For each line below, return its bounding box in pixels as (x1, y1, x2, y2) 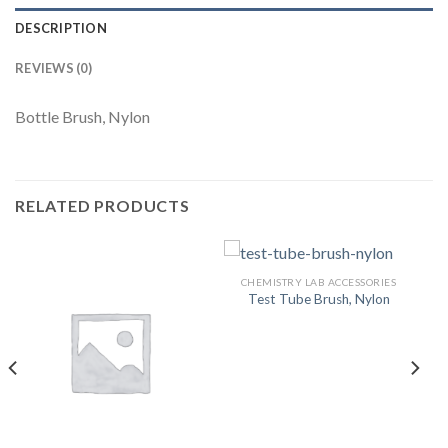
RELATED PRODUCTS (15, 195, 190, 215)
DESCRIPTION (15, 20, 107, 37)
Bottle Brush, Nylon (15, 107, 150, 127)
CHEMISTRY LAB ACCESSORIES (240, 275, 397, 288)
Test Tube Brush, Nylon (247, 291, 390, 308)
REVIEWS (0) (15, 60, 92, 77)
